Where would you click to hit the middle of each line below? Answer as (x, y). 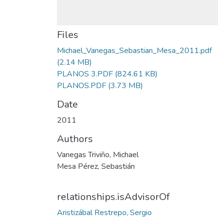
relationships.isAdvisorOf (113, 197)
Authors (75, 139)
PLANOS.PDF (82, 86)
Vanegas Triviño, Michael (98, 155)
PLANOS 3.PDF (85, 74)
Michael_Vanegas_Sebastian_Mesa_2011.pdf (134, 51)
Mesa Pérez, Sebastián (96, 166)
